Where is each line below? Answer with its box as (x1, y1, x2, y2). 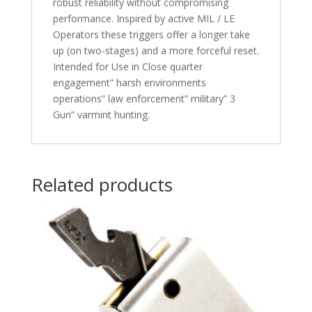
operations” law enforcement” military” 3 (52, 91, 235, 105)
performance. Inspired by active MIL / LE (52, 11, 235, 25)
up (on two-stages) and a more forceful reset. (52, 43, 259, 57)
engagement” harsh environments (52, 75, 206, 89)
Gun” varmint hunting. (52, 107, 150, 121)
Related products (31, 171, 173, 197)
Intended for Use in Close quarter (52, 59, 203, 73)
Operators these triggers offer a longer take (52, 27, 250, 41)
